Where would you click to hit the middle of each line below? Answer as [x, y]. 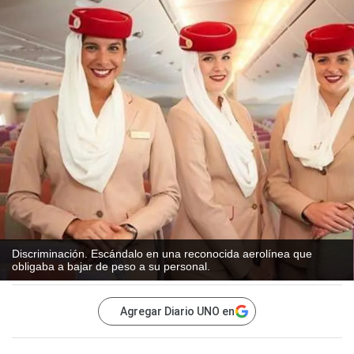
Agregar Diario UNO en [177, 312]
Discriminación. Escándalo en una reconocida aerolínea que [162, 254]
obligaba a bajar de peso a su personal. [111, 267]
